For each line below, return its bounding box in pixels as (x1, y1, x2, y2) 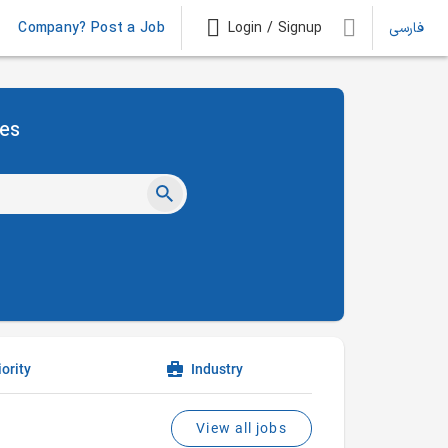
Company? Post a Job (18, 17, 165, 39)
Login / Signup (228, 17, 322, 39)
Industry (190, 361, 243, 377)
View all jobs (196, 414, 287, 442)
